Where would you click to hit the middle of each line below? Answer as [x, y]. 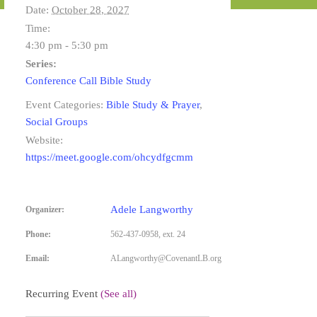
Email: [38, 258]
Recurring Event [63, 294]
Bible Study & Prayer [153, 105]
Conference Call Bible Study [88, 81]
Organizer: [45, 209]
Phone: [38, 234]
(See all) [119, 294]
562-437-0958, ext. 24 [148, 234]
